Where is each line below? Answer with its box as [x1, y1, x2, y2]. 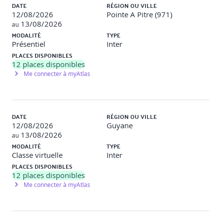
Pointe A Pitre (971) [107, 9, 172, 20]
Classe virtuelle [12, 150, 63, 160]
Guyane [107, 120, 133, 131]
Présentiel [12, 39, 45, 49]
